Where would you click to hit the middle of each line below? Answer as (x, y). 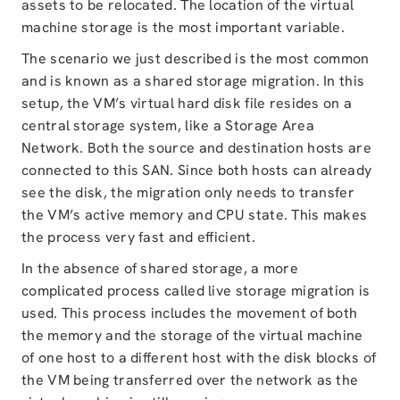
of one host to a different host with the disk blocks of (199, 358)
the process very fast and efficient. (138, 237)
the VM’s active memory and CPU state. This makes (195, 215)
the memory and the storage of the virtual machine (192, 335)
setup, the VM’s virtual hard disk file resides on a (187, 103)
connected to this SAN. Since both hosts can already (197, 170)
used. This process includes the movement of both (190, 313)
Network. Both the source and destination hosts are (196, 148)
